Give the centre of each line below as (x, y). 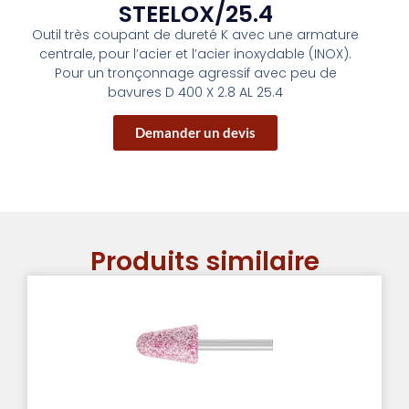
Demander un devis (196, 133)
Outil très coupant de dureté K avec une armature (196, 34)
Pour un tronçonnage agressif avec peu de (195, 73)
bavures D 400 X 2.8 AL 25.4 (196, 92)
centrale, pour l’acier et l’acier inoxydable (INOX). (196, 53)
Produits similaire (204, 262)
